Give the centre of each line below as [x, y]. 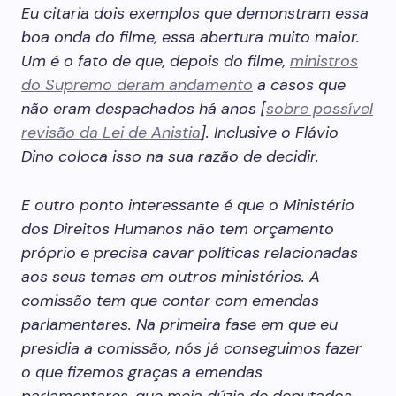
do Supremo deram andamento [137, 85]
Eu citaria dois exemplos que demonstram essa [195, 13]
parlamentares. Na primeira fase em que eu [179, 324]
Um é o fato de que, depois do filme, [156, 61]
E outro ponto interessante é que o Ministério [188, 205]
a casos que [299, 85]
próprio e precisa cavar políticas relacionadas [190, 253]
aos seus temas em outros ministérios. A [171, 277]
